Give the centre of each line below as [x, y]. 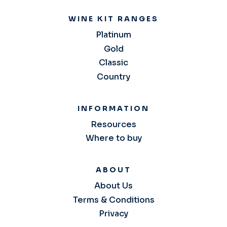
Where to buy [113, 138]
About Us [113, 186]
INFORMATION [113, 108]
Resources [113, 124]
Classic [113, 63]
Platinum [113, 35]
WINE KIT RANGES [113, 19]
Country [113, 77]
